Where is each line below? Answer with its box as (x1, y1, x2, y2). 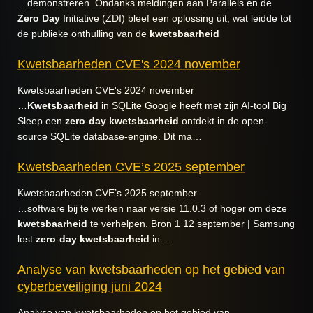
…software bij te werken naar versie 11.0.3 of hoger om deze (17, 203, 287, 214)
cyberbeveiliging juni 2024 (17, 279, 162, 293)
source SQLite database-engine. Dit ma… (17, 131, 202, 142)
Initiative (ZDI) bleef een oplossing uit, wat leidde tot (60, 13, 291, 24)
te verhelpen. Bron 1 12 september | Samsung (87, 218, 295, 229)
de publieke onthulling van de (17, 28, 150, 39)
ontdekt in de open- (179, 115, 268, 126)
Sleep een (17, 115, 65, 126)
